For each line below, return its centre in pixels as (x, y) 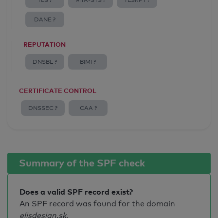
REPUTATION (45, 44)
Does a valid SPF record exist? (76, 192)
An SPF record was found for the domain (97, 204)
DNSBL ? (45, 62)
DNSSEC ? (43, 108)
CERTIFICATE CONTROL (58, 91)
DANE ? (45, 19)
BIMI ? (88, 62)
